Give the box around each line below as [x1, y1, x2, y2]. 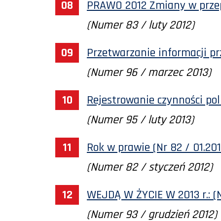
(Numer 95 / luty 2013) [87, 112, 194, 127]
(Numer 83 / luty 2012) [87, 17, 194, 33]
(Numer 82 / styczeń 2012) [87, 159, 213, 175]
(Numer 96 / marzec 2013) [87, 65, 211, 80]
